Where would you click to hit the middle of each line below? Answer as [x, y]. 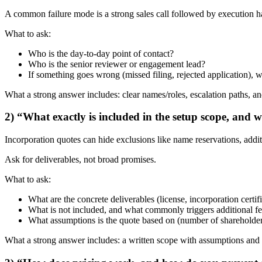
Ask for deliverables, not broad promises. [80, 160]
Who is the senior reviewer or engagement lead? [117, 64]
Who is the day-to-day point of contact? [101, 53]
